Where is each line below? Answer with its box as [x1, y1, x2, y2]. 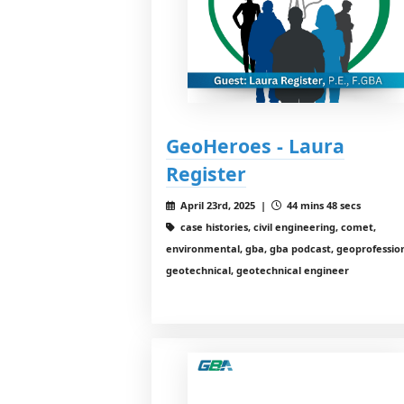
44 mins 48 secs [283, 197, 361, 212]
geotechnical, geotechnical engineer [166, 262, 349, 277]
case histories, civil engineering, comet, [177, 219, 376, 234]
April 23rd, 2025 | [177, 197, 271, 212]
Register [166, 160, 246, 187]
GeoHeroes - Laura [166, 132, 344, 159]
